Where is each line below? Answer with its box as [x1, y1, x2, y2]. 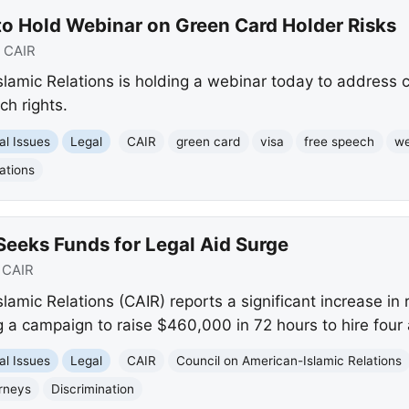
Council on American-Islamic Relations [176, 352, 403, 368]
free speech [304, 133, 375, 149]
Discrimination [51, 381, 135, 396]
